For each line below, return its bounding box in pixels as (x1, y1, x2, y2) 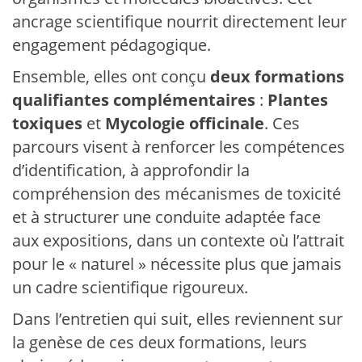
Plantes (267, 89, 328, 111)
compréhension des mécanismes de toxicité (12, 183, 341, 204)
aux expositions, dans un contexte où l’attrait (12, 229, 344, 251)
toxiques (12, 112, 82, 134)
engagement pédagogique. (12, 34, 211, 56)
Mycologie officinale (105, 112, 264, 134)
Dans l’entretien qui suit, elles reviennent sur (12, 308, 343, 330)
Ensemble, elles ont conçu (12, 65, 210, 87)
